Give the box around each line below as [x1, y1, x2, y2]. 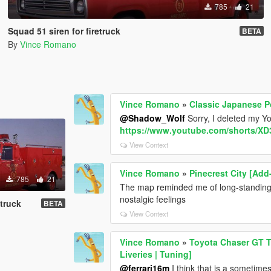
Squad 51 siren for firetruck [7, 25, 120, 37]
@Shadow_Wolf [120, 111, 186, 124]
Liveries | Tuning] [120, 247, 192, 260]
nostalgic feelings [120, 192, 186, 205]
